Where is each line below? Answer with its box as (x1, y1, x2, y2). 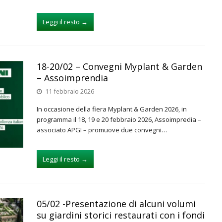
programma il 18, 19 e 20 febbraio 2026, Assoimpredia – (37, 115, 201, 124)
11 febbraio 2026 (46, 87, 94, 96)
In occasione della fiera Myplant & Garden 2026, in (37, 105, 187, 113)
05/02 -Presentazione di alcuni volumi (37, 198, 196, 210)
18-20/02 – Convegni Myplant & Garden (37, 60, 202, 72)
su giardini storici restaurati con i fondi (37, 209, 205, 221)
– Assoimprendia (37, 72, 108, 84)
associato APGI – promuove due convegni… (37, 125, 167, 134)
